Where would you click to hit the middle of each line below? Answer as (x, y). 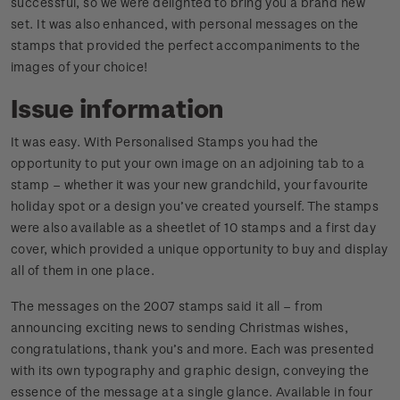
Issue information (118, 108)
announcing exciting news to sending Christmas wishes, (180, 328)
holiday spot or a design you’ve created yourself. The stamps (195, 206)
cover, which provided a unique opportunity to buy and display (200, 249)
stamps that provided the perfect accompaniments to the (186, 46)
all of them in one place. (83, 271)
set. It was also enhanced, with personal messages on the (185, 24)
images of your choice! (79, 67)
